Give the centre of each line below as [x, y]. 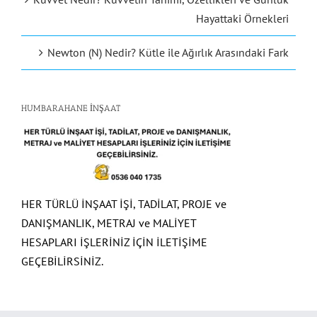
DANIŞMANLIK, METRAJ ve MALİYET [109, 223]
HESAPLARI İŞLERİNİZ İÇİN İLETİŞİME [114, 242]
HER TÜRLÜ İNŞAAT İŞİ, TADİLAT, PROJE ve [124, 204]
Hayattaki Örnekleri [242, 19]
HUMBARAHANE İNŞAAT [71, 109]
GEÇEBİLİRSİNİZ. [62, 261]
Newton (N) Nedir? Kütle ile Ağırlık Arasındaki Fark [168, 53]
